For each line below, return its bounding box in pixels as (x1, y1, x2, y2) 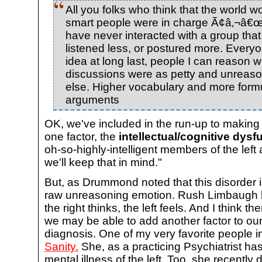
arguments (65, 93, 119, 106)
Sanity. (44, 240, 78, 253)
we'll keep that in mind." (44, 156, 162, 168)
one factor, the (44, 130, 119, 143)
